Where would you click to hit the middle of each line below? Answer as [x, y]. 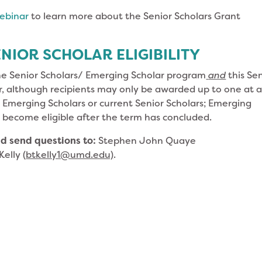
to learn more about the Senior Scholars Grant [135, 16]
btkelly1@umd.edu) [70, 154]
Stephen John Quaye [147, 140]
